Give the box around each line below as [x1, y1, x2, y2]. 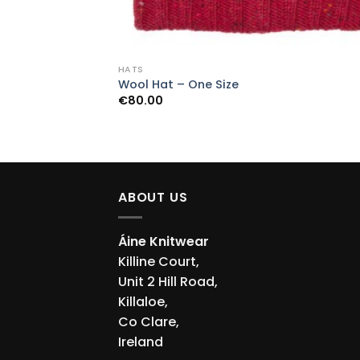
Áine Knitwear [118, 231, 209, 251]
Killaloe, [118, 292, 168, 311]
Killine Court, [118, 252, 199, 271]
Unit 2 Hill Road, [118, 272, 218, 291]
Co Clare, [118, 312, 179, 331]
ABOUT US [118, 188, 188, 207]
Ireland [118, 332, 163, 351]
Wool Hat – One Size [117, 76, 239, 92]
